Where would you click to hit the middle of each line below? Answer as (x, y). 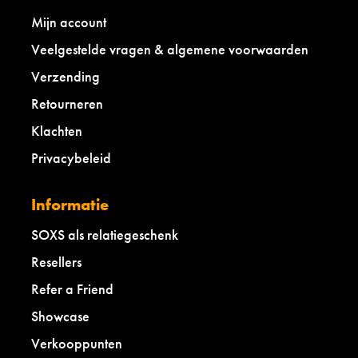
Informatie (70, 204)
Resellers (56, 261)
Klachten (57, 130)
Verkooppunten (77, 343)
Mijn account (69, 22)
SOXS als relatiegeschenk (105, 234)
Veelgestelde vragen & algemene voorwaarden (170, 49)
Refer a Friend (72, 288)
